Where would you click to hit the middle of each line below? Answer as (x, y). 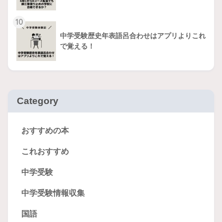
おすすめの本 (45, 131)
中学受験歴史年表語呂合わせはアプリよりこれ (133, 35)
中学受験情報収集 (53, 193)
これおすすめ (45, 152)
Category (38, 101)
